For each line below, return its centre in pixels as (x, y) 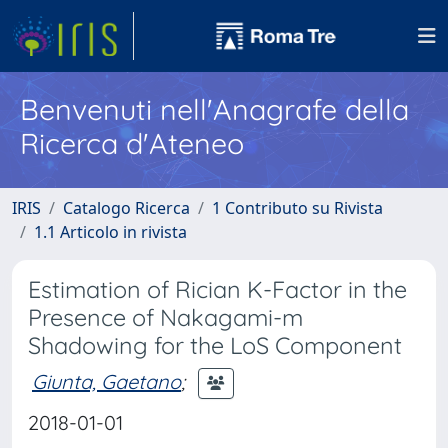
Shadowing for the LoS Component (215, 345)
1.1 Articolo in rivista (110, 232)
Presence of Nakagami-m (165, 317)
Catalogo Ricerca (126, 208)
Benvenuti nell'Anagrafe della (214, 109)
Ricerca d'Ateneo (132, 143)
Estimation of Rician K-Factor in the (217, 289)
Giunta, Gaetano (106, 381)
